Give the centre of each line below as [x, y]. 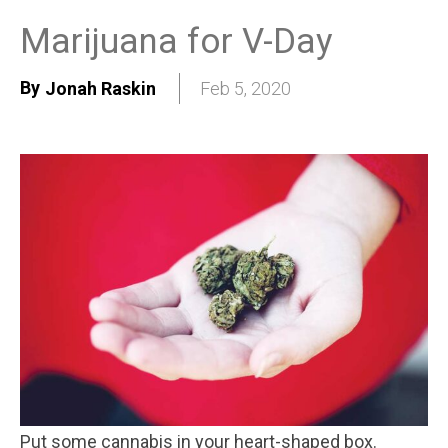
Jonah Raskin [100, 89]
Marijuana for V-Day [176, 41]
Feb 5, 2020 [245, 89]
